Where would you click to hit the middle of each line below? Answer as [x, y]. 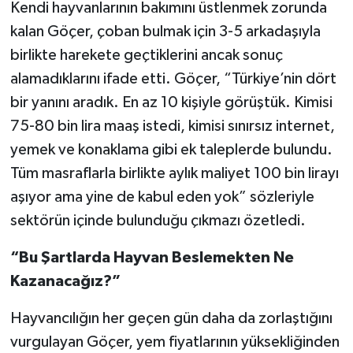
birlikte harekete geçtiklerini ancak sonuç [146, 55]
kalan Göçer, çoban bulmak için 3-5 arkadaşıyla [165, 31]
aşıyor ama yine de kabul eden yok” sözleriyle [162, 197]
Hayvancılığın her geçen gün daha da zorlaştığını [171, 318]
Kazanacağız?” [65, 281]
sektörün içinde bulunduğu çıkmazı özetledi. [158, 220]
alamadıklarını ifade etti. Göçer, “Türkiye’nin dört [173, 78]
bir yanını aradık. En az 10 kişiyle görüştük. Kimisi [171, 102]
